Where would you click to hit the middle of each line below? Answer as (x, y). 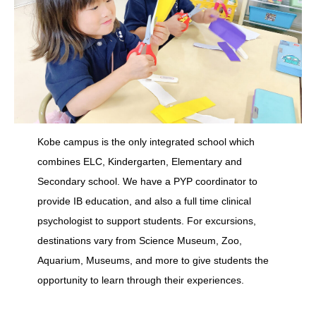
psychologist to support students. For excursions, (146, 221)
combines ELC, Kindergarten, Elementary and (139, 162)
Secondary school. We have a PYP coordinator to (147, 182)
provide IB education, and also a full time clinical (144, 201)
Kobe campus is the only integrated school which (146, 142)
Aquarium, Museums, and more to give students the (153, 261)
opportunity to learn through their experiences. (142, 280)
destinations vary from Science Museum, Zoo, (139, 241)
